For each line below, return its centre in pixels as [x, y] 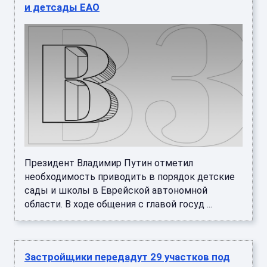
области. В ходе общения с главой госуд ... [118, 204]
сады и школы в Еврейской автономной [116, 191]
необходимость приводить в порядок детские [130, 177]
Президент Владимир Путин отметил [109, 163]
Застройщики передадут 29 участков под [127, 257]
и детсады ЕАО [62, 7]
